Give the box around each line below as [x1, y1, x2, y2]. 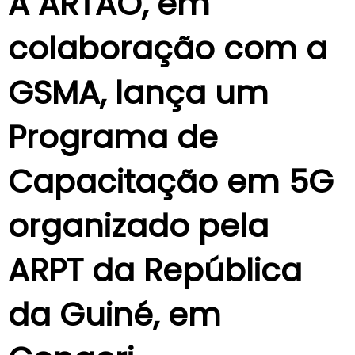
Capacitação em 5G [8, 159, 334, 204]
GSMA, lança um [8, 71, 269, 116]
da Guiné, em [8, 292, 221, 338]
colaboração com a [8, 26, 327, 71]
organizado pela [8, 204, 269, 249]
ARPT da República [8, 248, 302, 293]
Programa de [8, 115, 218, 160]
